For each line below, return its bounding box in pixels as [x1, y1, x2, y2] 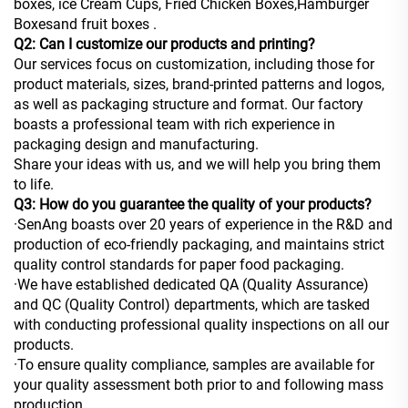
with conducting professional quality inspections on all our [14, 316, 389, 334]
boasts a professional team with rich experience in [14, 116, 335, 134]
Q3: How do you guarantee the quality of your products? [14, 196, 372, 214]
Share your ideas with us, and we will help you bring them [14, 156, 381, 174]
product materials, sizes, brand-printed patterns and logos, [14, 76, 384, 94]
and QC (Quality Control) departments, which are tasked [14, 296, 370, 314]
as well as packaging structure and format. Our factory [14, 96, 363, 114]
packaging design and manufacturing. [14, 136, 259, 154]
